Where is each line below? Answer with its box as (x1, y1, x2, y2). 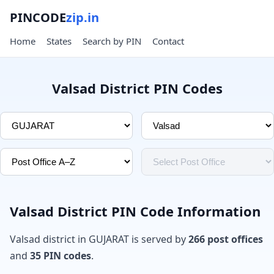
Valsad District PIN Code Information (10, 202, 261, 220)
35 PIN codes (30, 249, 91, 262)
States (46, 35, 72, 47)
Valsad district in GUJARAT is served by (10, 232, 188, 246)
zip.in (66, 9, 99, 26)
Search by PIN (83, 35, 141, 47)
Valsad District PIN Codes (51, 79, 223, 97)
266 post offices (188, 232, 263, 246)
